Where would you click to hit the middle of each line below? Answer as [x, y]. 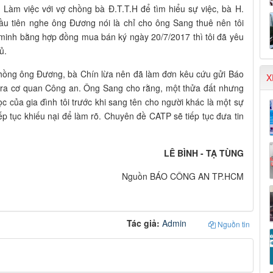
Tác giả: [144, 223]
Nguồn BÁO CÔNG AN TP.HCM [183, 176]
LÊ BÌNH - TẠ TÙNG [204, 153]
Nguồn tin [232, 224]
